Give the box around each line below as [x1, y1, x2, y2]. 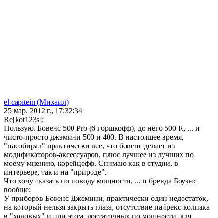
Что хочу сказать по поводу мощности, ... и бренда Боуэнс [4, 177, 197, 185]
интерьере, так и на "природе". [4, 168, 107, 177]
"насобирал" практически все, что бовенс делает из [4, 142, 175, 150]
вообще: [4, 185, 31, 194]
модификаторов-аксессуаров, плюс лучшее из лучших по [4, 150, 194, 159]
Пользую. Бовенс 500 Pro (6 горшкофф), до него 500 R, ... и [4, 124, 200, 133]
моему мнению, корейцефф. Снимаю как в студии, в [4, 159, 178, 168]
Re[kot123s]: [4, 115, 44, 124]
